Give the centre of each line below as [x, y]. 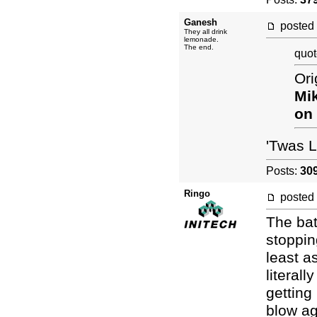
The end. [199, 47]
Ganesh [201, 22]
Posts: [283, 171]
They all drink [206, 31]
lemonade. [201, 39]
